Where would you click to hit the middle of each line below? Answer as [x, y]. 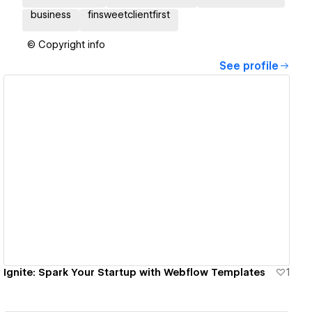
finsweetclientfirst [129, 15]
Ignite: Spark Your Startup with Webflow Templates [135, 272]
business [51, 15]
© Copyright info [66, 45]
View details [141, 170]
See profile [249, 67]
